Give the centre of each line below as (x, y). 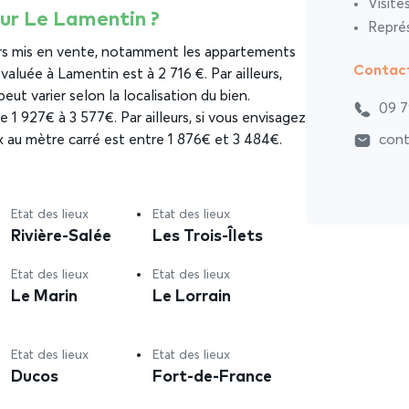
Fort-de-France (213, 375)
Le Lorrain (192, 295)
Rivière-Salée (62, 234)
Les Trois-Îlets (208, 234)
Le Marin (45, 295)
